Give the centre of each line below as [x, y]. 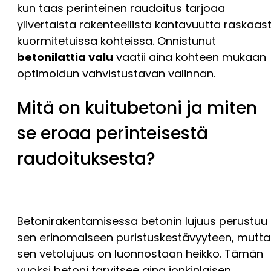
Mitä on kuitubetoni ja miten [137, 108]
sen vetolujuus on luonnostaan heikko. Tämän [140, 254]
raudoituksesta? [86, 158]
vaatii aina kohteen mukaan [190, 57]
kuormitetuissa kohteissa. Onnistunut [116, 41]
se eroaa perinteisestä [113, 133]
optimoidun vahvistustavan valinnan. [116, 73]
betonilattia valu [65, 57]
